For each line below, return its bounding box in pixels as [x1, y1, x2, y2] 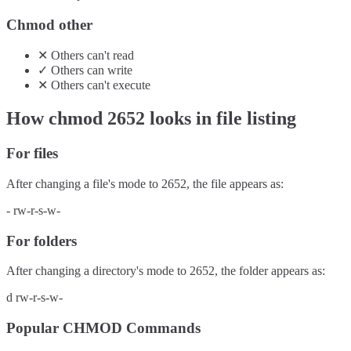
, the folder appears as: [215, 264, 325, 278]
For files [6, 145, 58, 162]
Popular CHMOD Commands [6, 320, 201, 337]
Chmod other [6, 16, 92, 33]
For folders [6, 232, 77, 249]
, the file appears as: [186, 176, 284, 190]
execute [110, 78, 150, 92]
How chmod [6, 108, 107, 129]
